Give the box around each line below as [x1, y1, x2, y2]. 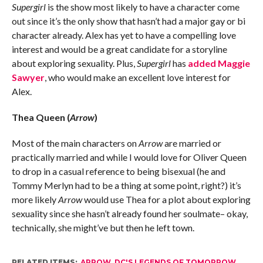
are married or [162, 137, 221, 149]
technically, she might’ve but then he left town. [11, 221, 194, 233]
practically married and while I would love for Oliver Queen [11, 151, 247, 163]
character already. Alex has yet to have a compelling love [11, 29, 236, 41]
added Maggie [187, 57, 250, 69]
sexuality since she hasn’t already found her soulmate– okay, [11, 207, 248, 219]
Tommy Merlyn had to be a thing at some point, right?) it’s [11, 179, 241, 191]
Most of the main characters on [11, 137, 139, 149]
